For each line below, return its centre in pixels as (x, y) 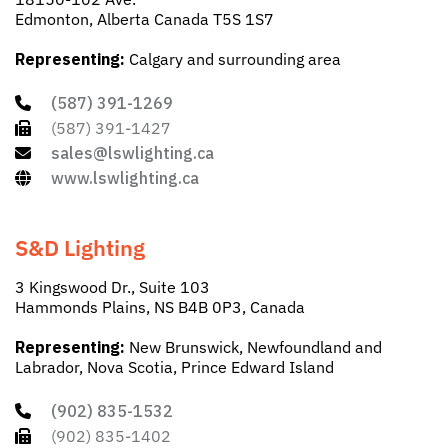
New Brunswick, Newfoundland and (255, 347)
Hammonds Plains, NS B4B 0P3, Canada (160, 307)
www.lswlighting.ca (125, 178)
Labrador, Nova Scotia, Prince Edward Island (174, 367)
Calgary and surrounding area (233, 59)
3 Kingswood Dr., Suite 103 (112, 287)
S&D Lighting (80, 248)
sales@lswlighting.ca (132, 153)
